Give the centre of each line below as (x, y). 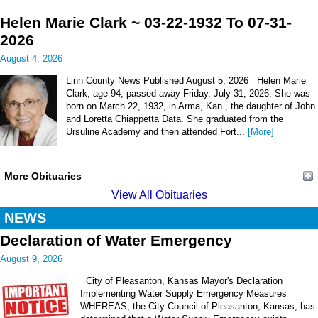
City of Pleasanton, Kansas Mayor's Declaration (181, 281)
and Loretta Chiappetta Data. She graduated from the (175, 119)
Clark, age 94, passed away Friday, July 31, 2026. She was (188, 93)
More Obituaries (43, 176)
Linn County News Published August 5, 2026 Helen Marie (186, 80)
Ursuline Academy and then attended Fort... (157, 131)
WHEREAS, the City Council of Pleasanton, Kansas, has (198, 307)
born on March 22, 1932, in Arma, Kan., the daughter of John (191, 106)
